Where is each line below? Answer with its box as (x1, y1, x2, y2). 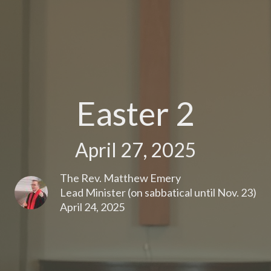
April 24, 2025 (60, 200, 125, 214)
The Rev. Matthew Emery (60, 171, 181, 184)
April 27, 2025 (74, 137, 197, 162)
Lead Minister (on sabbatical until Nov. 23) (60, 185, 256, 199)
